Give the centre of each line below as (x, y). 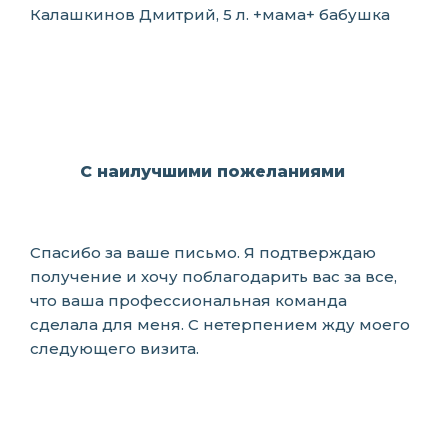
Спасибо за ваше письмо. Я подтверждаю (203, 252)
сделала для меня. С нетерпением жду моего (220, 324)
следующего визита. (114, 348)
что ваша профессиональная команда (188, 300)
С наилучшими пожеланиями (212, 171)
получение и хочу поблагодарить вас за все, (213, 276)
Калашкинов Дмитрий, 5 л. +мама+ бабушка (210, 14)
